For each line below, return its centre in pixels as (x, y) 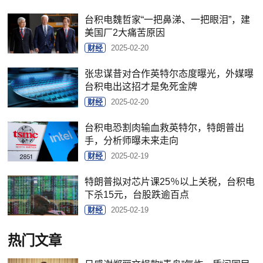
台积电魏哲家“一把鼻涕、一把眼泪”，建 (168, 19)
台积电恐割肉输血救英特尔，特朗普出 (165, 127)
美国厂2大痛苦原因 (125, 32)
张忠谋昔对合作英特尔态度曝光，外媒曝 (169, 73)
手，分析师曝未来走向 (132, 140)
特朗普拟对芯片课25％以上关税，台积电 (170, 181)
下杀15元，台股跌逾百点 (137, 194)
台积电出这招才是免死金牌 (141, 86)
